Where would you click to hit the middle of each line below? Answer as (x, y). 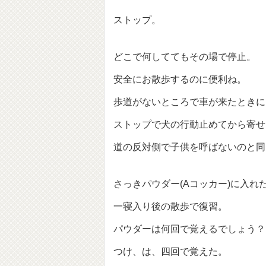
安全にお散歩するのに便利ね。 (180, 79)
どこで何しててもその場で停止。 (185, 57)
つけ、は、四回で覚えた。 (170, 251)
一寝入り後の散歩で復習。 (170, 206)
